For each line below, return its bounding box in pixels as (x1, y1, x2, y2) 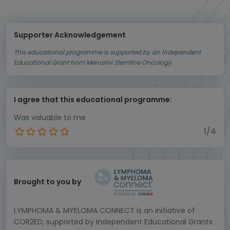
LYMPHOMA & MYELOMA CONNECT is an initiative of (14, 205, 195, 216)
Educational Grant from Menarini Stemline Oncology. (14, 58, 173, 67)
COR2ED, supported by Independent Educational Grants (14, 216, 213, 227)
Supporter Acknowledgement (14, 30, 126, 40)
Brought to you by (14, 177, 81, 187)
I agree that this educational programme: (14, 94, 172, 105)
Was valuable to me (14, 112, 86, 123)
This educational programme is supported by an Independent (14, 48, 201, 56)
